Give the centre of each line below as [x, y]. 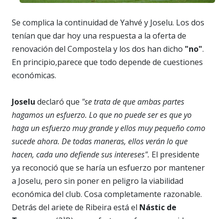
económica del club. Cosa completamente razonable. [107, 194]
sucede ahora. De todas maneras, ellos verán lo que [100, 141]
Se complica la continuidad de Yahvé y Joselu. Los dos [108, 22]
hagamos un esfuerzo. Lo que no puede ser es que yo [102, 115]
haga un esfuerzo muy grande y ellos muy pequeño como [109, 128]
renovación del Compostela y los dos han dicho [98, 49]
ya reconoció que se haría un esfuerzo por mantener [108, 167]
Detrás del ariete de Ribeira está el [76, 207]
